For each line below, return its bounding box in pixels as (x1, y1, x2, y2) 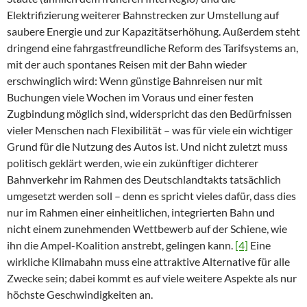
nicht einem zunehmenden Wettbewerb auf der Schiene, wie (7, 222, 287, 236)
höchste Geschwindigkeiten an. (7, 288, 153, 302)
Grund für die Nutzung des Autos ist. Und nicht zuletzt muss (7, 140, 288, 153)
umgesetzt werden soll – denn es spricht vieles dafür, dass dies (7, 189, 296, 203)
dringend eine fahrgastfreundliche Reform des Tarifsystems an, (7, 41, 298, 55)
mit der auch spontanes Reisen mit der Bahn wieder (7, 58, 247, 71)
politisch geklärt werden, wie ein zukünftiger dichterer (7, 156, 258, 170)
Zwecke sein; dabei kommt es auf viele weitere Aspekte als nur (7, 271, 297, 285)
